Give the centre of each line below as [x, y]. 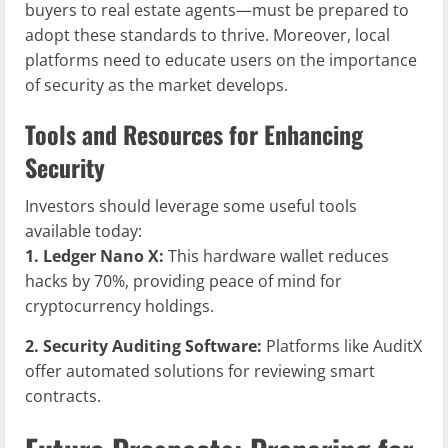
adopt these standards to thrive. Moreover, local [207, 35]
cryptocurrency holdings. [119, 306]
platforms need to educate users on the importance [221, 60]
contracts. [63, 396]
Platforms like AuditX [342, 346]
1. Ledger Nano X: [94, 256]
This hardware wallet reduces [276, 256]
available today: [83, 231]
